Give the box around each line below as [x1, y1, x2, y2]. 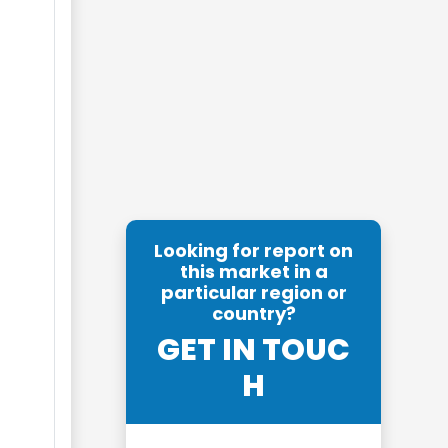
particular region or [160, 280, 347, 305]
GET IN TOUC [157, 329, 350, 371]
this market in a [179, 259, 328, 284]
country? [211, 301, 296, 326]
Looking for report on [154, 238, 353, 263]
